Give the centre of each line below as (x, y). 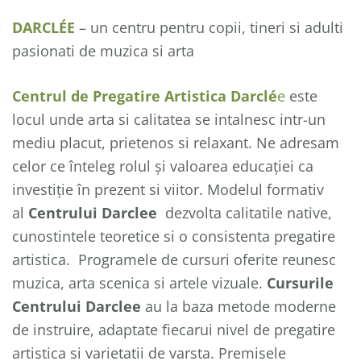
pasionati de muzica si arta (103, 51)
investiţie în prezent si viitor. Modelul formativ (168, 189)
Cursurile (300, 283)
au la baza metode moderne (239, 306)
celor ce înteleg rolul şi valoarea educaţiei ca (163, 166)
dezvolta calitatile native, (245, 213)
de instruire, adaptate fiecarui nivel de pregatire (174, 330)
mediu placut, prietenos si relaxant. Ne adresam (176, 143)
